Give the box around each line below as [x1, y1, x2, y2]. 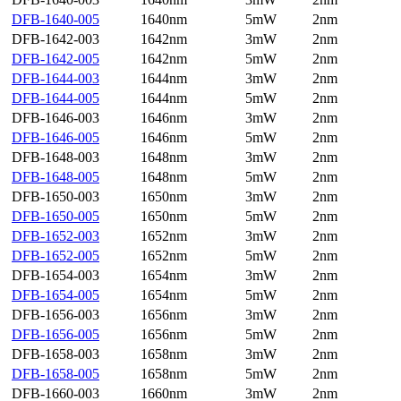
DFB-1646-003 [12, 110, 99, 126]
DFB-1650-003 [12, 189, 99, 205]
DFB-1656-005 [12, 327, 99, 343]
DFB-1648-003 [12, 149, 99, 166]
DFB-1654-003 [12, 268, 99, 284]
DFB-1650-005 [12, 209, 99, 225]
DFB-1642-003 [12, 31, 99, 47]
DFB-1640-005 [12, 12, 99, 28]
